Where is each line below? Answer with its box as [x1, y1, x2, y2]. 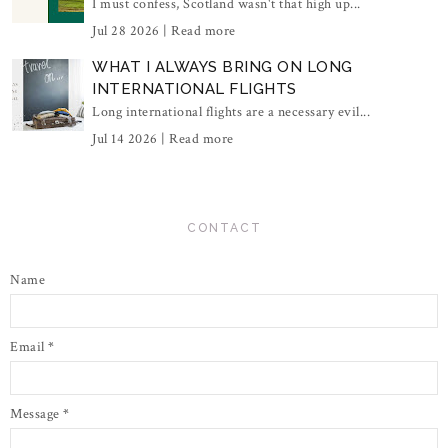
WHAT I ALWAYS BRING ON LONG [92, 58, 353, 77]
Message [10, 405, 63, 424]
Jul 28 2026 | [92, 22, 171, 41]
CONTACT [186, 221, 262, 236]
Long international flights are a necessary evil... [92, 103, 370, 122]
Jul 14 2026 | [92, 130, 169, 149]
